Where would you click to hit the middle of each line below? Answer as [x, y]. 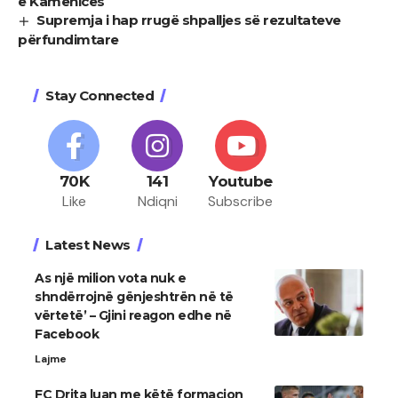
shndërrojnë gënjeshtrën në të [134, 297]
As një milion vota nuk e [110, 279]
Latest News [88, 245]
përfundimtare [68, 40]
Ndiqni [157, 202]
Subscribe [241, 202]
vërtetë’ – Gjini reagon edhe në [133, 316]
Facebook [67, 334]
